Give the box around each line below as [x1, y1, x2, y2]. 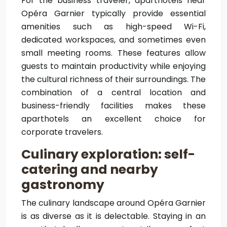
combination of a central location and [21, 87, 206, 98]
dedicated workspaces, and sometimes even [21, 34, 206, 46]
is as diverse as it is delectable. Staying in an [21, 210, 206, 222]
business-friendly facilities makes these [21, 100, 206, 111]
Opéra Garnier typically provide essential [21, 8, 206, 19]
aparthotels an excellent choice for [21, 113, 206, 125]
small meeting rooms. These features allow [21, 47, 206, 59]
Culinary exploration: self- [21, 145, 195, 163]
